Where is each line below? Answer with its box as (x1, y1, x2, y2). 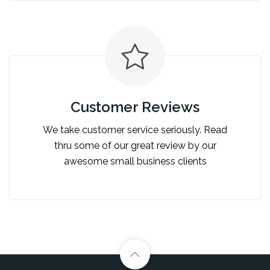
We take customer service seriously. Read (43, 124, 227, 136)
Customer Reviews (71, 98, 199, 116)
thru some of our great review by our (54, 139, 216, 151)
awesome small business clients (63, 155, 207, 167)
